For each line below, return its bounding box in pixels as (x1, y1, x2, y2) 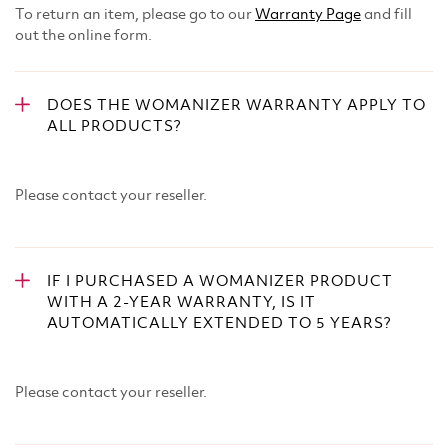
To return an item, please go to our (15, 8, 255, 22)
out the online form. (15, 29, 152, 43)
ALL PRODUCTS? (47, 120, 182, 134)
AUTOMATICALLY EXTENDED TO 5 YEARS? (47, 317, 392, 331)
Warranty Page (255, 8, 361, 22)
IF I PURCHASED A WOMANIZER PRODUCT (47, 275, 393, 289)
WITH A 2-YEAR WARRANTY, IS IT (47, 296, 316, 310)
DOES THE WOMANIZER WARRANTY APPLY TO (47, 99, 426, 113)
